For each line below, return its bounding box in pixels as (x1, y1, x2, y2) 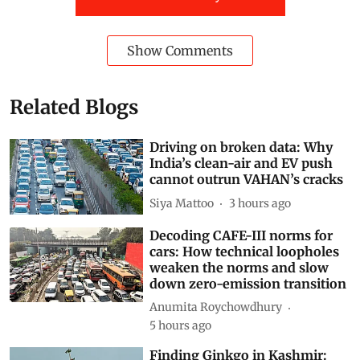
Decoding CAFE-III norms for (149, 227, 333, 243)
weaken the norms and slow (149, 259, 329, 276)
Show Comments (127, 43, 233, 59)
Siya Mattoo (149, 195, 215, 211)
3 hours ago (229, 195, 292, 211)
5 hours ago (149, 317, 212, 333)
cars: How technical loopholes (149, 243, 340, 260)
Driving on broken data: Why (149, 139, 333, 156)
